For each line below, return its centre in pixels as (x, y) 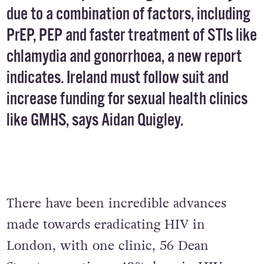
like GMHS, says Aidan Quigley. (95, 121)
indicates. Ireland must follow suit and (117, 78)
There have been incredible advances (116, 204)
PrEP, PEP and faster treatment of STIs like (131, 36)
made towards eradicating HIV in (105, 225)
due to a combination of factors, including (128, 15)
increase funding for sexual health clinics (127, 100)
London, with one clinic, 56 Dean (107, 246)
